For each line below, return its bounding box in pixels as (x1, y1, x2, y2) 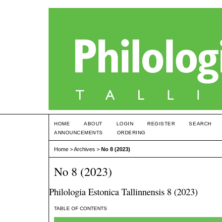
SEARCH (189, 121, 212, 126)
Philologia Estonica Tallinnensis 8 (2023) (49, 185, 198, 198)
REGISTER (147, 121, 175, 126)
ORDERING (116, 130, 146, 135)
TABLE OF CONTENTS (54, 206, 107, 212)
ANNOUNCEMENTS (54, 130, 103, 135)
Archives (74, 146, 95, 153)
